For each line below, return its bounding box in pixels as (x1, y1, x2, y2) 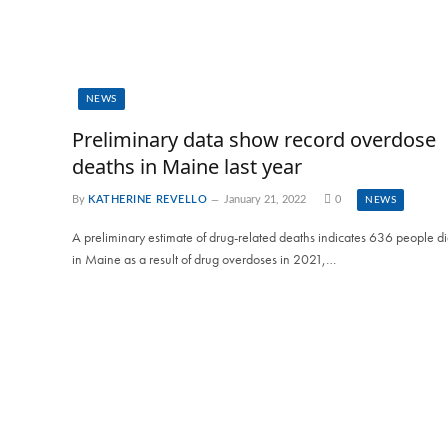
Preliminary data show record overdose (72, 125, 436, 153)
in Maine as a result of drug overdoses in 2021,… (72, 249, 336, 268)
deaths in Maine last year (72, 152, 302, 180)
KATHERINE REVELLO (88, 193, 208, 205)
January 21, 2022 (224, 193, 307, 205)
